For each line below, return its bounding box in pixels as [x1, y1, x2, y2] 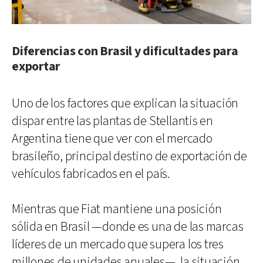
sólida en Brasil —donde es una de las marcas [12, 218, 244, 235]
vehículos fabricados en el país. [12, 165, 170, 183]
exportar [12, 58, 60, 75]
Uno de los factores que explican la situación [12, 95, 239, 112]
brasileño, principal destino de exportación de [12, 147, 247, 165]
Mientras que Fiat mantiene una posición [12, 200, 222, 218]
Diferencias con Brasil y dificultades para [12, 42, 238, 60]
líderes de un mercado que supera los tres [12, 235, 224, 253]
